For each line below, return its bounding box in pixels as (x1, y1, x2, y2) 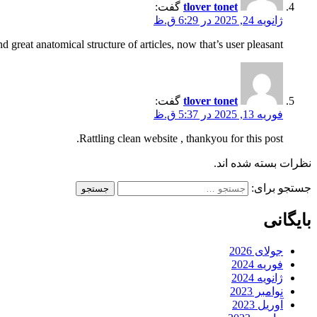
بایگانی (263, 210, 311, 229)
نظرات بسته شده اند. (214, 156, 311, 169)
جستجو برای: (251, 181, 311, 194)
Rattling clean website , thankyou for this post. (79, 132, 283, 144)
